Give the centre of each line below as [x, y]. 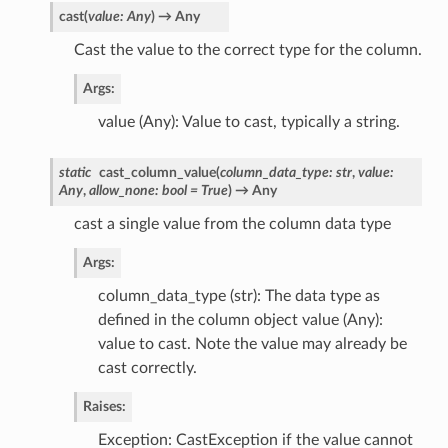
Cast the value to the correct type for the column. [247, 49]
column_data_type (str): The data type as [238, 295]
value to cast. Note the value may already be [252, 343]
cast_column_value [157, 172]
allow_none [121, 190]
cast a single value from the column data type [232, 223]
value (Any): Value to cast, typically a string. [248, 121]
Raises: [104, 406]
